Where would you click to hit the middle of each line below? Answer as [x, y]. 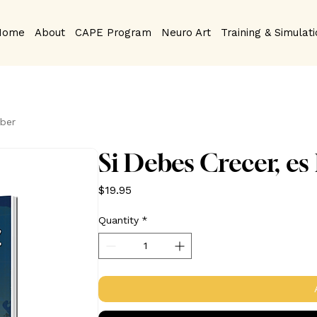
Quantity [119, 220]
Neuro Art [186, 33]
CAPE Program [114, 33]
